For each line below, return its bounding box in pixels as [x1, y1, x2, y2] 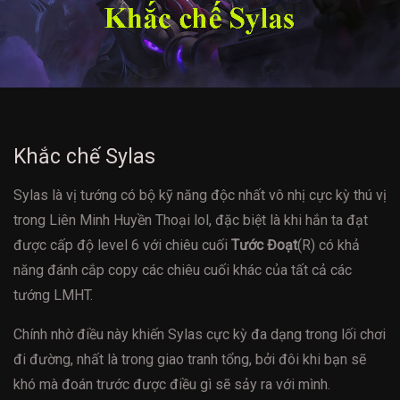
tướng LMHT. [13, 287, 93, 304]
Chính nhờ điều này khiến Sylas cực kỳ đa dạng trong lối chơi [13, 326, 386, 344]
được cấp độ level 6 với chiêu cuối [13, 237, 231, 254]
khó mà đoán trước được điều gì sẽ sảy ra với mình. [13, 376, 330, 394]
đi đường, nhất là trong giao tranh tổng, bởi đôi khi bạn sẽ [13, 351, 366, 369]
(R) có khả [297, 237, 360, 254]
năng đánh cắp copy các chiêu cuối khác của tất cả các [13, 262, 352, 279]
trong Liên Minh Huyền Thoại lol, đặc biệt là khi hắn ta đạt [13, 212, 368, 229]
